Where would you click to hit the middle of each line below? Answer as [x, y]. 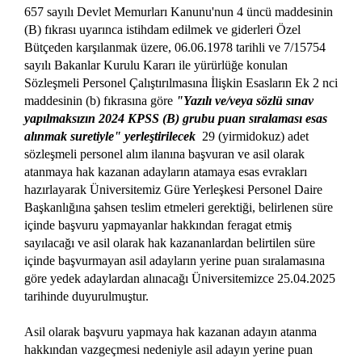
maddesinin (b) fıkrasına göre [100, 100]
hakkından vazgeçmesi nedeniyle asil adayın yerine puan [168, 349]
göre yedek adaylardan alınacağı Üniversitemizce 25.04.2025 [180, 278]
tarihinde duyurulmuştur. [86, 296]
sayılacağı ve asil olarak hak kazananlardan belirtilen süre [170, 242]
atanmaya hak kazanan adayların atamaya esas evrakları [167, 171]
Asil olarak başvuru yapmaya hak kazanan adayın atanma [170, 331]
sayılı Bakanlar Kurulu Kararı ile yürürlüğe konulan [156, 65]
